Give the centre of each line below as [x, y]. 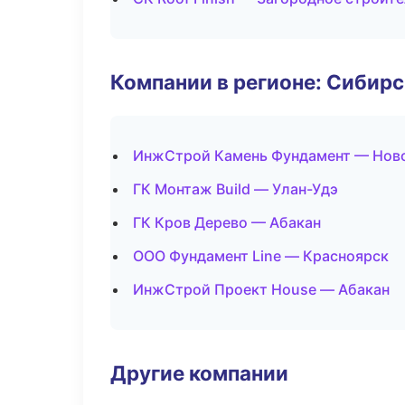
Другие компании [199, 373]
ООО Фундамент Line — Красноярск [261, 256]
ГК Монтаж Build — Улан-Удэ [235, 189]
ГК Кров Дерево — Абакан [227, 222]
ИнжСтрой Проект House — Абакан [261, 289]
